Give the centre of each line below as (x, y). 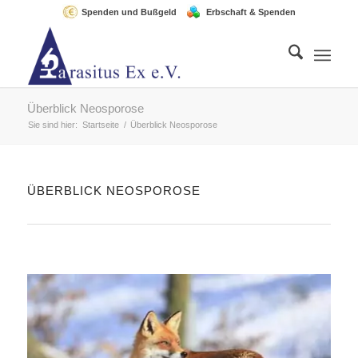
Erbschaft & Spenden (251, 12)
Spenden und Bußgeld (129, 12)
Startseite (100, 125)
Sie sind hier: (52, 125)
